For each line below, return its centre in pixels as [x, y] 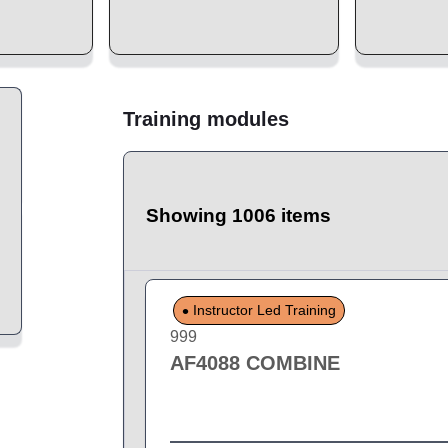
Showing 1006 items [239, 216]
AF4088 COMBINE [255, 363]
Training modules [206, 118]
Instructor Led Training [263, 309]
